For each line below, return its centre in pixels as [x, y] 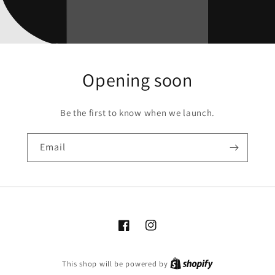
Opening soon [137, 79]
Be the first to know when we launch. [137, 112]
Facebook [137, 232]
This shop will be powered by [116, 264]
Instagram [166, 232]
